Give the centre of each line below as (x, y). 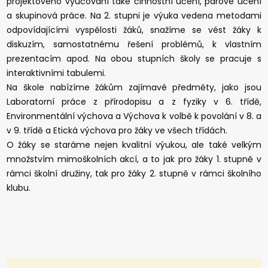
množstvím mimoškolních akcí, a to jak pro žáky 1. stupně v (134, 159)
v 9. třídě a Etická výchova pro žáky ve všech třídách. (117, 130)
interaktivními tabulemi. (57, 73)
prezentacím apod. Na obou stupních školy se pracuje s (134, 58)
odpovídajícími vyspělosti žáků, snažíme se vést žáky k (134, 30)
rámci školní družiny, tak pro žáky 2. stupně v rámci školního (134, 173)
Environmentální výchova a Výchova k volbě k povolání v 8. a (134, 116)
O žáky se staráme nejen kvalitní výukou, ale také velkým (134, 144)
